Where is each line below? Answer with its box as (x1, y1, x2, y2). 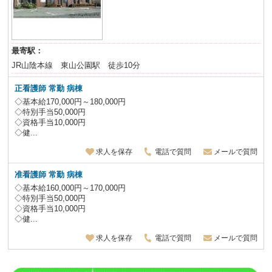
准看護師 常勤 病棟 (15, 170, 83, 179)
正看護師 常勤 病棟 (15, 84, 83, 93)
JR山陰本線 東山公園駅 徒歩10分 (11, 61, 140, 70)
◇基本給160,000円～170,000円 (15, 183, 126, 192)
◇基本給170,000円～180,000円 (15, 97, 126, 106)
